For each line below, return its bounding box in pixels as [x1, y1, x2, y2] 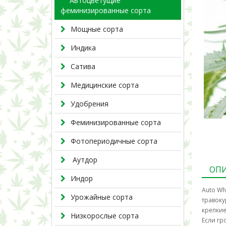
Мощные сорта [71, 24, 123, 34]
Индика [71, 43, 96, 52]
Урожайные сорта [71, 192, 133, 202]
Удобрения [71, 99, 108, 108]
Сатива [71, 62, 95, 71]
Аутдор [71, 155, 97, 164]
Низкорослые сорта [71, 211, 139, 220]
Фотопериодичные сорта [71, 136, 157, 146]
